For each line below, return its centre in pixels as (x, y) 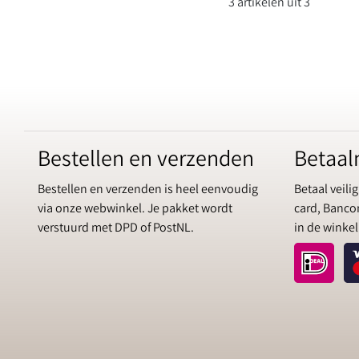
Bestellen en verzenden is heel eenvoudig (148, 190)
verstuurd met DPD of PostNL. (116, 229)
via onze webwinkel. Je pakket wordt (135, 210)
